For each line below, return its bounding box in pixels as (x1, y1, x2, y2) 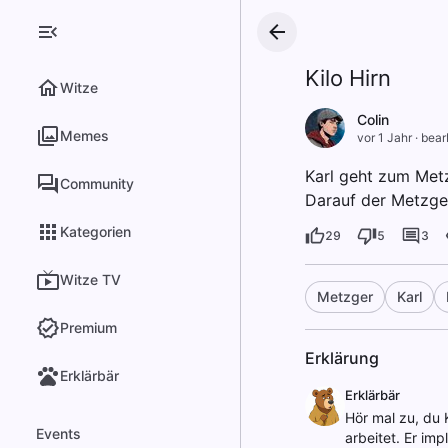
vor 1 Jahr (356, 130, 412, 145)
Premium (60, 319, 117, 336)
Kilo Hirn (304, 65, 391, 91)
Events (36, 425, 81, 442)
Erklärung (304, 348, 379, 368)
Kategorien (60, 223, 131, 240)
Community (60, 175, 134, 192)
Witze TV (60, 271, 121, 288)
